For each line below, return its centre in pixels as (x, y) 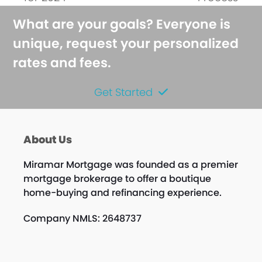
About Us (47, 140)
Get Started (124, 92)
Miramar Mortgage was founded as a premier (130, 165)
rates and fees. (62, 63)
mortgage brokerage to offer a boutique (117, 179)
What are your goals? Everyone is (122, 25)
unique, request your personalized (126, 44)
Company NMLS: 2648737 (82, 219)
